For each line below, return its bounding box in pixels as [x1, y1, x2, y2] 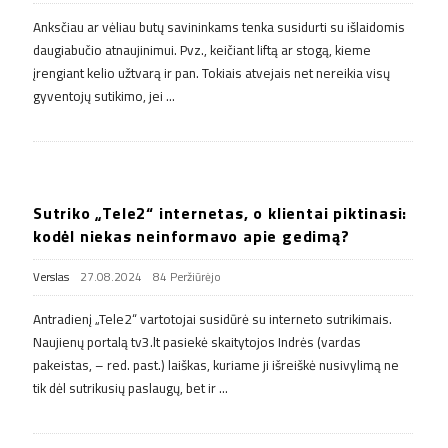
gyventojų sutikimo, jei [33, 85, 163, 106]
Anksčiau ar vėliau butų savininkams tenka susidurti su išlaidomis [33, 16, 405, 37]
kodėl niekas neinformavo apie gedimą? [33, 223, 350, 248]
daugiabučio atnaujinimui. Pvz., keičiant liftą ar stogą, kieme [33, 39, 371, 60]
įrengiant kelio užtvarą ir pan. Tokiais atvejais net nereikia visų [33, 62, 390, 83]
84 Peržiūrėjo [153, 267, 221, 286]
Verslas [33, 267, 69, 286]
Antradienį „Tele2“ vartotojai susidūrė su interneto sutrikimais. [33, 308, 392, 329]
